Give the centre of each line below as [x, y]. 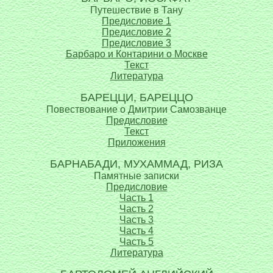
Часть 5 [136, 242]
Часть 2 [136, 209]
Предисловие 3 [136, 43]
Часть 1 [136, 198]
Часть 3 [136, 220]
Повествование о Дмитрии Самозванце [136, 109]
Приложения [136, 142]
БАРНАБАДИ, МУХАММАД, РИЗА [136, 164]
